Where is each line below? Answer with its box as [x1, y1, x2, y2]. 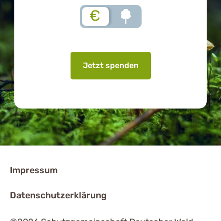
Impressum [10, 165, 58, 176]
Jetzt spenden [82, 60, 139, 70]
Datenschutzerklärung [10, 190, 107, 201]
